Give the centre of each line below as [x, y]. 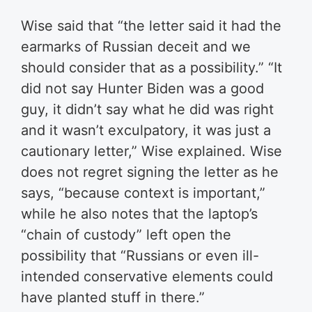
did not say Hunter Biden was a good [142, 88]
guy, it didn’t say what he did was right [147, 109]
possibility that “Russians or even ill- [140, 255]
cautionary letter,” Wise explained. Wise [151, 151]
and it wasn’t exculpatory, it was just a [146, 130]
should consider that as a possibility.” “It [151, 67]
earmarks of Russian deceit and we [136, 46]
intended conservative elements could [147, 276]
